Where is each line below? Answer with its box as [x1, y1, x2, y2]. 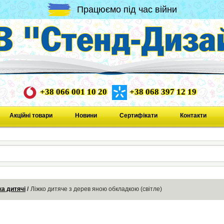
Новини [74, 111, 97, 119]
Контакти [179, 111, 206, 119]
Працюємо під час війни [77, 4, 177, 14]
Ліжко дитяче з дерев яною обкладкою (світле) [30, 185, 162, 193]
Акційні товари [9, 111, 52, 119]
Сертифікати [119, 111, 157, 119]
